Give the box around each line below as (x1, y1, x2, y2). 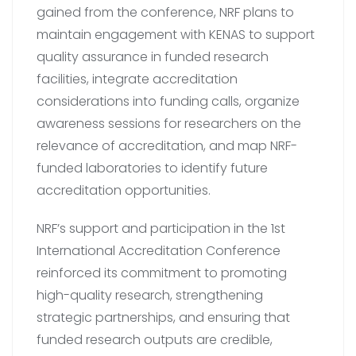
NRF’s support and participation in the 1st (37, 219, 285, 238)
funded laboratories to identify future (37, 159, 268, 178)
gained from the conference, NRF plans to (37, 3, 294, 22)
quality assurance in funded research (37, 48, 269, 67)
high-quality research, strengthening (37, 286, 263, 305)
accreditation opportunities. (37, 181, 211, 200)
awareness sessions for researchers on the (37, 114, 301, 133)
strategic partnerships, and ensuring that (37, 308, 290, 327)
